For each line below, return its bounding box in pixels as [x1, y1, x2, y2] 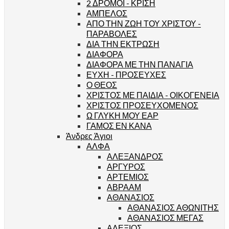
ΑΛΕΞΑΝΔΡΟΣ [107, 151, 163, 161]
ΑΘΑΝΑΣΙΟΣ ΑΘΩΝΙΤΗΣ [127, 202, 219, 212]
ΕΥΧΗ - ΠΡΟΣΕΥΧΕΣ [86, 69, 166, 79]
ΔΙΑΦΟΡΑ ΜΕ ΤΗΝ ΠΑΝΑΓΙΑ [86, 59, 193, 69]
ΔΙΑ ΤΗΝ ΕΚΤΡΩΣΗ [86, 38, 159, 49]
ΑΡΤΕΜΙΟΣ [107, 171, 149, 181]
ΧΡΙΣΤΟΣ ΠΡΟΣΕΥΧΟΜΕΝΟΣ [86, 100, 198, 110]
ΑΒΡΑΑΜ [107, 181, 141, 192]
